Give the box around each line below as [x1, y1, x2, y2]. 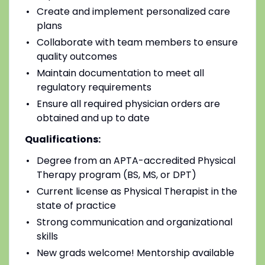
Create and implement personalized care [36, 4, 230, 18]
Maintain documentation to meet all [36, 66, 204, 80]
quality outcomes [36, 49, 117, 63]
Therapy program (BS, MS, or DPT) [36, 167, 196, 182]
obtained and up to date [36, 111, 150, 125]
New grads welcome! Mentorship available [36, 245, 234, 260]
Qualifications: [24, 132, 101, 146]
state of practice [36, 198, 116, 212]
